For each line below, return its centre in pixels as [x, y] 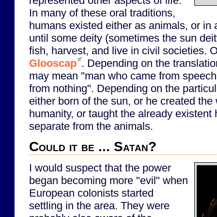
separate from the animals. [91, 126]
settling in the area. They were [99, 205]
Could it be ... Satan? [93, 147]
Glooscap [53, 63]
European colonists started [91, 193]
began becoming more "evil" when [108, 180]
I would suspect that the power [100, 168]
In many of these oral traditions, [102, 13]
